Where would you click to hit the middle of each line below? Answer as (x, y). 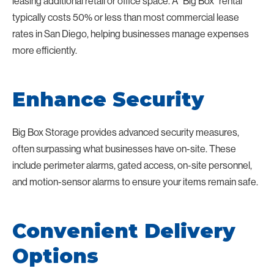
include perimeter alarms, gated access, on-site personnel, (132, 165)
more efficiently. (45, 50)
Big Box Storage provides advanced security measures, (126, 132)
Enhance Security (108, 99)
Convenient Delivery (124, 231)
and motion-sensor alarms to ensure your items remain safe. (135, 181)
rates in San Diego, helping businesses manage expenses (131, 33)
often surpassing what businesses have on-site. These (124, 148)
